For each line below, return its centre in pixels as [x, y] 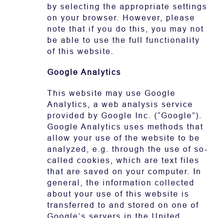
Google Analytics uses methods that [125, 127]
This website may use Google [111, 93]
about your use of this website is [118, 194]
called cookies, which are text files [123, 160]
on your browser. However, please [121, 18]
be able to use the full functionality [124, 40]
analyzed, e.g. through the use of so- [127, 149]
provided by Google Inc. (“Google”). [125, 116]
